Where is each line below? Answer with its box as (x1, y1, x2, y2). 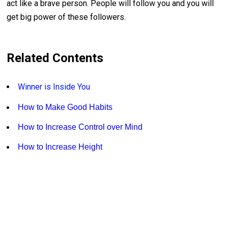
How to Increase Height (18, 142, 103, 152)
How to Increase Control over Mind (18, 123, 143, 132)
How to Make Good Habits (18, 103, 113, 112)
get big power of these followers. (7, 12, 126, 22)
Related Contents (7, 51, 104, 66)
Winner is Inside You (18, 82, 91, 92)
